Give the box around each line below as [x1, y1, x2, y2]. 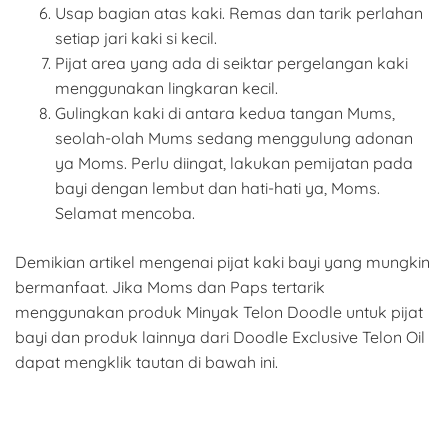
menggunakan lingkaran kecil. [55, 78, 278, 99]
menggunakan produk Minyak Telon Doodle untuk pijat [15, 302, 423, 323]
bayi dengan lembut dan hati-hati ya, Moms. [55, 178, 380, 199]
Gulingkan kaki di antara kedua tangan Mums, [55, 103, 395, 124]
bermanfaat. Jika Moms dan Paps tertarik [15, 277, 325, 298]
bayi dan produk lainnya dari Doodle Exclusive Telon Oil [15, 327, 425, 348]
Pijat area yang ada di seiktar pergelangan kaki [55, 53, 408, 74]
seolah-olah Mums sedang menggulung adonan [55, 128, 413, 149]
